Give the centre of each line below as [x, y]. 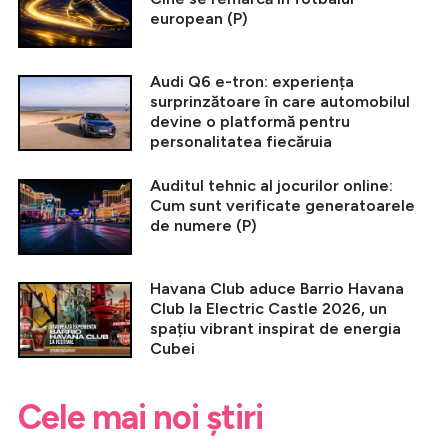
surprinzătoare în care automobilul [280, 102]
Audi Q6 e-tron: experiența [252, 82]
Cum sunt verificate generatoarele [282, 206]
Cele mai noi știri [140, 418]
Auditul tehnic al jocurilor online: [271, 186]
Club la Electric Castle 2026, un [268, 309]
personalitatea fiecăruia [241, 142]
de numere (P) [203, 226]
